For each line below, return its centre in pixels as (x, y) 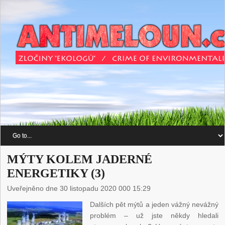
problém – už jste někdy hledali (154, 216)
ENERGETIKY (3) (56, 174)
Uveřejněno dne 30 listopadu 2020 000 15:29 (79, 189)
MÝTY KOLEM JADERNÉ (80, 159)
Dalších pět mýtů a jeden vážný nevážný (154, 205)
